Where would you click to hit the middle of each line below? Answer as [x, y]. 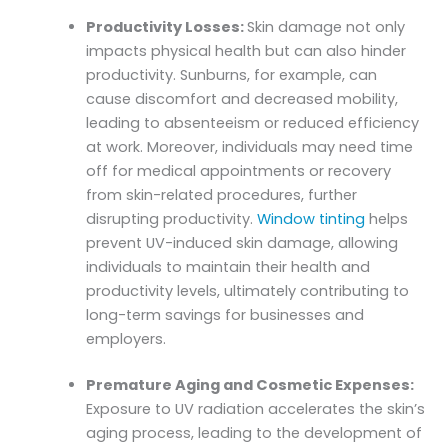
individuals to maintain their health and [228, 266]
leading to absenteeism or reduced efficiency [253, 122]
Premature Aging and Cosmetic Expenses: [250, 384]
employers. [126, 338]
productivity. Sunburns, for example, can [232, 74]
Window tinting [311, 218]
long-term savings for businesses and [225, 314]
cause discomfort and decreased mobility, [242, 98]
